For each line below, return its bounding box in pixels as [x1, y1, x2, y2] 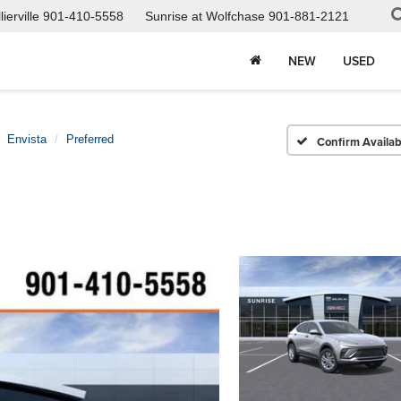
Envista [7, 132, 47, 146]
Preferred [66, 132, 114, 146]
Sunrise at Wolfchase [145, 9, 265, 24]
